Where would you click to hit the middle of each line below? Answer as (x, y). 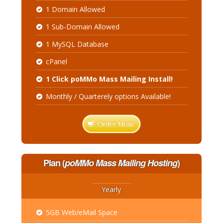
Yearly (111, 189)
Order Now (114, 124)
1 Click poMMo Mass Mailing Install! (109, 79)
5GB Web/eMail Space (81, 212)
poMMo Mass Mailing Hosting (121, 163)
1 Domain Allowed (75, 9)
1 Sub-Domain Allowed (82, 27)
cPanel (56, 61)
